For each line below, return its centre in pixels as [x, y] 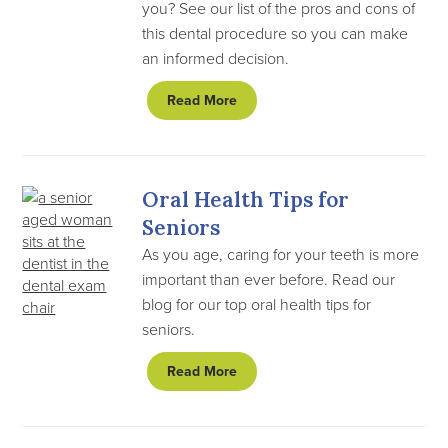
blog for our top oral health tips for [257, 304]
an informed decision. [216, 58]
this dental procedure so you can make [275, 33]
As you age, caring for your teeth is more [281, 254]
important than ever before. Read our [269, 279]
